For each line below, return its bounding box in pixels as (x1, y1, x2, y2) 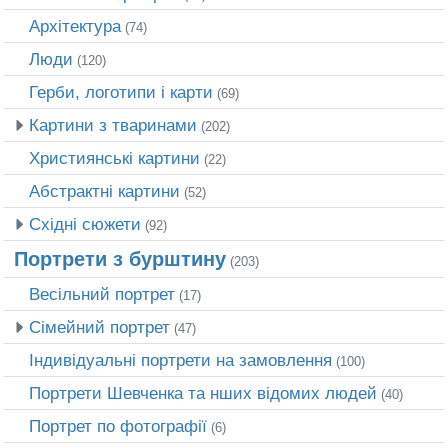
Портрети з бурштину (14, 248, 226, 271)
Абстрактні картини (29, 181, 180, 202)
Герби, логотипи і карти (29, 82, 213, 103)
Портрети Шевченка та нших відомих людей (29, 383, 377, 404)
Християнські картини (29, 148, 200, 169)
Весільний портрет (29, 284, 175, 305)
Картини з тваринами (29, 115, 197, 136)
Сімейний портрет (29, 317, 170, 338)
